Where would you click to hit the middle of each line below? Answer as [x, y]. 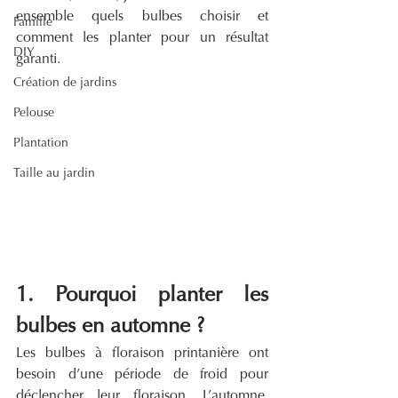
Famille [33, 23]
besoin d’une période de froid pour [142, 375]
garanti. [38, 60]
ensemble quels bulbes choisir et [142, 17]
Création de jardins [65, 84]
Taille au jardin [54, 174]
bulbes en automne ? [110, 327]
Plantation [41, 144]
